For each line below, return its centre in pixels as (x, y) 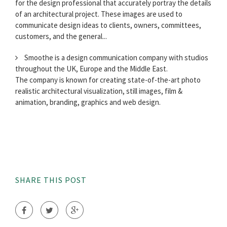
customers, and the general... (61, 36)
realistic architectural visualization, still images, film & (99, 91)
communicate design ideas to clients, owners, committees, (108, 25)
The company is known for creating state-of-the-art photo (108, 80)
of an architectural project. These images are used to (99, 14)
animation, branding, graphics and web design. (88, 102)
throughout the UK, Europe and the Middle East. (91, 69)
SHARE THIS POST (51, 180)
